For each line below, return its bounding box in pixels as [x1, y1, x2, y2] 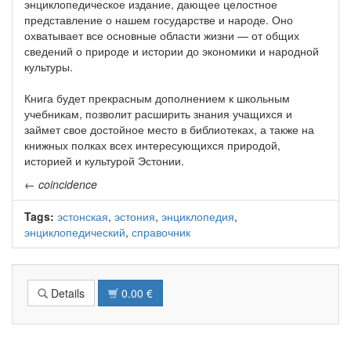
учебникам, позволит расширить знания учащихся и [24, 106, 292, 122]
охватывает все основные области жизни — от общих [24, 27, 299, 44]
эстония [114, 208, 155, 225]
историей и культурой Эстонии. [24, 153, 184, 169]
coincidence [38, 176, 97, 193]
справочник [132, 224, 190, 241]
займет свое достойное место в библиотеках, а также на [24, 121, 314, 138]
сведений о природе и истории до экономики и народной [24, 43, 319, 60]
